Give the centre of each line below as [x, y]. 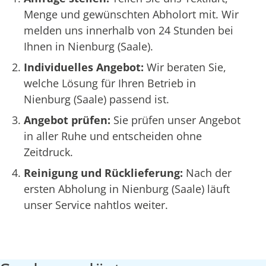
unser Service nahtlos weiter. [96, 205]
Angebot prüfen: [69, 120]
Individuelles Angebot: [85, 67]
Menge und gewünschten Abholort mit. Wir [131, 14]
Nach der [209, 172]
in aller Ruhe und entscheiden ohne [113, 136]
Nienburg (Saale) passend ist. [96, 99]
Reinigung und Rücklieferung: [105, 172]
